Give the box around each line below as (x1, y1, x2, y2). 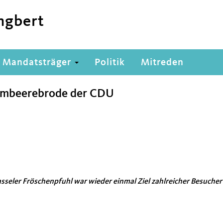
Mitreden (141, 58, 184, 68)
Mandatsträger (2, 58, 74, 68)
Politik (95, 58, 125, 68)
